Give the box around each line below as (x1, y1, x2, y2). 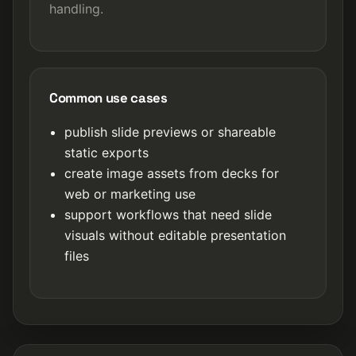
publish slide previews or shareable (64, 124, 277, 140)
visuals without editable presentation (64, 227, 287, 243)
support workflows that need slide (64, 207, 273, 222)
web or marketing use (64, 186, 196, 202)
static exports (64, 145, 149, 161)
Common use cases (49, 89, 168, 106)
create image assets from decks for (64, 165, 280, 181)
